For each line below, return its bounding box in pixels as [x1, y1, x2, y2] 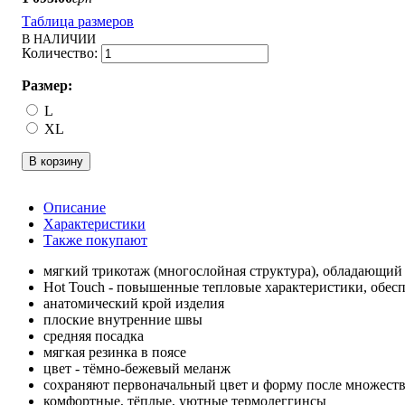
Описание [43, 199, 106, 215]
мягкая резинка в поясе [43, 344, 186, 360]
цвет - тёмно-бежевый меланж [43, 360, 231, 376]
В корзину [29, 154, 83, 168]
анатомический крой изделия [43, 295, 228, 311]
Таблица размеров [22, 13, 134, 29]
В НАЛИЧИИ [22, 32, 96, 46]
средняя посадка [43, 327, 144, 344]
